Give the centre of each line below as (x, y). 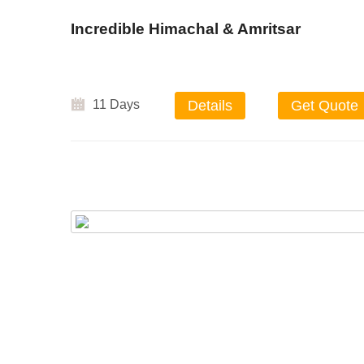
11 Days (116, 104)
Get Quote (325, 105)
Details (210, 105)
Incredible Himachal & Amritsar (186, 28)
